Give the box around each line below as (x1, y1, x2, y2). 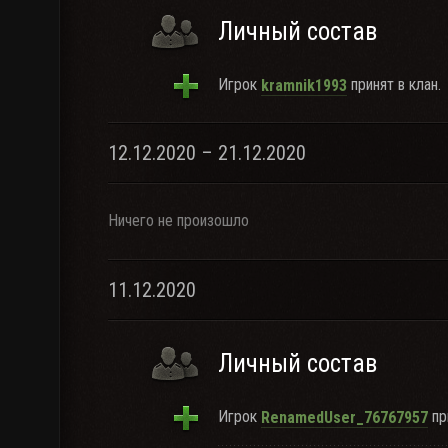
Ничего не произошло (108, 211, 249, 230)
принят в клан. (347, 75, 441, 94)
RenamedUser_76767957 (261, 407, 428, 427)
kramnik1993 (261, 75, 347, 95)
